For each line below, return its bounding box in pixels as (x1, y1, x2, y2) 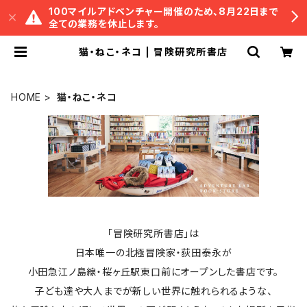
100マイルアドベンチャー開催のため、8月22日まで (49, 5, 279, 17)
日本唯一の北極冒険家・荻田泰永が (75, 246, 232, 258)
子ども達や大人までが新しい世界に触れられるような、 (34, 284, 273, 297)
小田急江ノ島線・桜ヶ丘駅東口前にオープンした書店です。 (27, 265, 280, 278)
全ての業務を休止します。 (49, 18, 160, 29)
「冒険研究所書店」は (108, 227, 199, 239)
